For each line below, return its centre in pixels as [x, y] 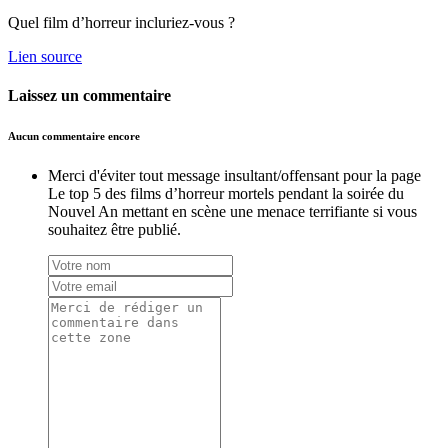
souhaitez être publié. [114, 230]
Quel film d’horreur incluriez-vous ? [121, 22]
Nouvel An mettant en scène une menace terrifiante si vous [232, 212]
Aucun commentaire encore [74, 136]
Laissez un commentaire [89, 96]
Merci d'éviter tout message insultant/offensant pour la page [234, 176]
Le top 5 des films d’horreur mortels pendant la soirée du [226, 194]
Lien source [45, 56]
